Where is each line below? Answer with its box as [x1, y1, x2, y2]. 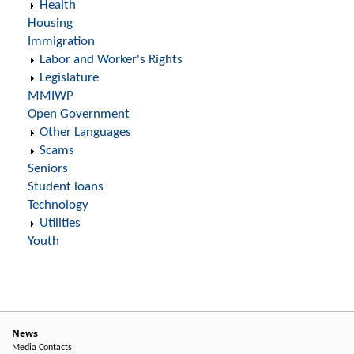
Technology [28, 198, 88, 212]
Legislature [40, 71, 99, 85]
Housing [28, 17, 73, 30]
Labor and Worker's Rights [40, 53, 183, 66]
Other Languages [40, 126, 131, 139]
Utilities [40, 217, 81, 230]
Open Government [28, 107, 130, 121]
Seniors [28, 162, 68, 175]
